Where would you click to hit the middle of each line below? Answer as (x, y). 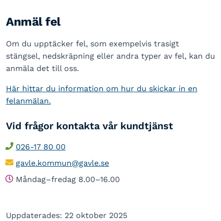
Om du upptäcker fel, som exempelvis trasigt (92, 44)
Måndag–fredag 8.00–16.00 (68, 179)
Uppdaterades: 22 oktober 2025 (67, 215)
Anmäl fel (33, 22)
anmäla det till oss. (42, 68)
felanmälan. (28, 101)
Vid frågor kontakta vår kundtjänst (90, 126)
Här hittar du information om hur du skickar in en (102, 89)
